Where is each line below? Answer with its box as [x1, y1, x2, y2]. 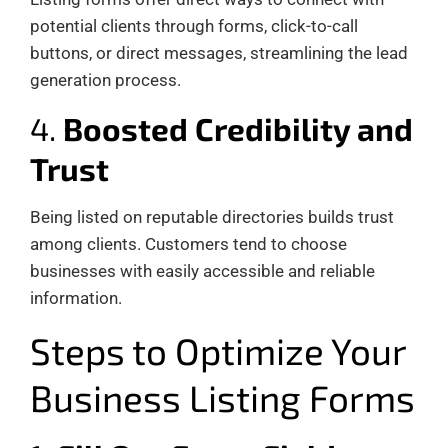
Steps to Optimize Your [30, 327, 406, 372]
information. [30, 287, 122, 308]
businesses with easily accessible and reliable [30, 260, 375, 281]
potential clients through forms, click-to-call [30, 15, 358, 36]
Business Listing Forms [30, 374, 415, 419]
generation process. [30, 69, 181, 90]
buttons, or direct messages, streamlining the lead [30, 42, 408, 63]
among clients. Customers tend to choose [30, 233, 347, 254]
